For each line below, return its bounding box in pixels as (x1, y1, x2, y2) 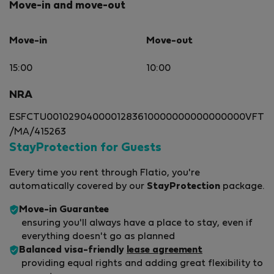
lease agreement (127, 246, 202, 255)
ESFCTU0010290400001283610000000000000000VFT (9, 113, 264, 122)
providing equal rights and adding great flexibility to (21, 259, 263, 268)
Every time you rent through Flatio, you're (9, 169, 200, 178)
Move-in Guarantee (19, 206, 109, 215)
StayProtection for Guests (9, 143, 161, 154)
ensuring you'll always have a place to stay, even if (21, 219, 253, 228)
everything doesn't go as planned (21, 232, 175, 242)
